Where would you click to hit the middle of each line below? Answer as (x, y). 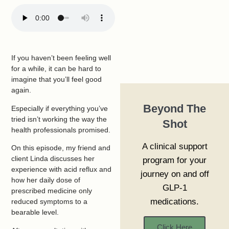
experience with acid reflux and (62, 169)
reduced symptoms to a (50, 202)
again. (21, 90)
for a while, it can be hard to (56, 69)
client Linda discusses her (53, 159)
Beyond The (175, 109)
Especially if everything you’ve (60, 108)
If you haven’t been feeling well (61, 58)
